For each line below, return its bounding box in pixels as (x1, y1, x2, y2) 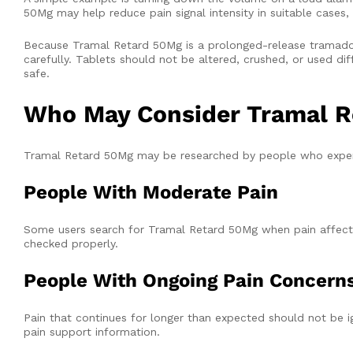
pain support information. (24, 325, 160, 339)
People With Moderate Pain (24, 181, 278, 204)
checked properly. (24, 237, 118, 251)
